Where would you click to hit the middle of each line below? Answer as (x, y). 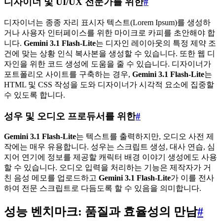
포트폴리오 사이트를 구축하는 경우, (68, 74)
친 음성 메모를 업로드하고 (51, 178)
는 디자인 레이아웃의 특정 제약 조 (156, 43)
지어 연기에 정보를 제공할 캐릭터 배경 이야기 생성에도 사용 (110, 157)
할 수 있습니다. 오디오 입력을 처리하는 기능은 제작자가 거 (108, 168)
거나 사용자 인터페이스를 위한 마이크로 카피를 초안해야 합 (110, 33)
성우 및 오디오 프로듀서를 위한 (70, 116)
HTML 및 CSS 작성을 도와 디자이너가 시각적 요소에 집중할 (109, 85)
